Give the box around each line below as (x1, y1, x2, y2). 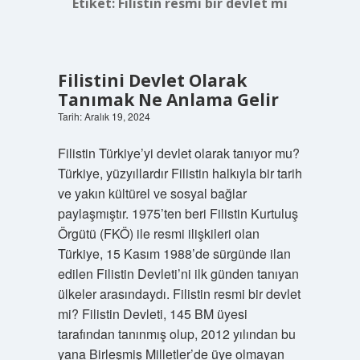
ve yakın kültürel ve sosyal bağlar (57, 184, 247, 202)
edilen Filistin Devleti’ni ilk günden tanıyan (57, 264, 299, 283)
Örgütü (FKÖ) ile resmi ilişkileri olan (57, 224, 260, 243)
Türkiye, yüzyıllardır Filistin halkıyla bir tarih (57, 164, 302, 182)
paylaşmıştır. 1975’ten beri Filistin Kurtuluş (57, 204, 298, 223)
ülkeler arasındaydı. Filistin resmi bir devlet (57, 284, 301, 303)
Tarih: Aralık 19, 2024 (57, 109, 150, 123)
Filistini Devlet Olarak (57, 69, 247, 92)
